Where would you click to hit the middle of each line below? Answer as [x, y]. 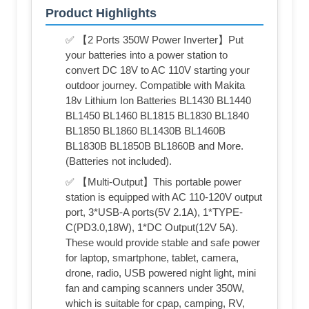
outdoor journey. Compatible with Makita [155, 86]
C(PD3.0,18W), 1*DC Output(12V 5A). [152, 228]
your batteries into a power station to [147, 55]
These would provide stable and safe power [163, 243]
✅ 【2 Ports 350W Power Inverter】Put [154, 40]
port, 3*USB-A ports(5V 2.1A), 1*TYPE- [154, 212]
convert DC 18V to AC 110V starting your [158, 70]
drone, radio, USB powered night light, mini [161, 273]
